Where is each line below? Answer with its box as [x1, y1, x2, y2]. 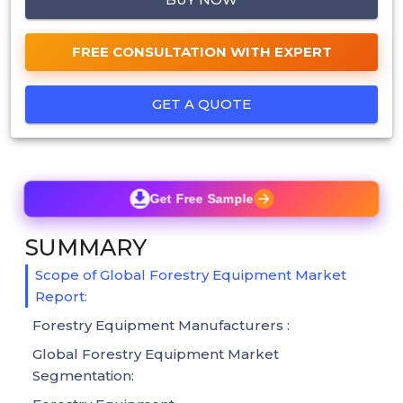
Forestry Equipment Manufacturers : [32, 316, 290, 334]
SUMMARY [25, 233, 147, 261]
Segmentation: [32, 366, 134, 384]
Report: [35, 287, 87, 305]
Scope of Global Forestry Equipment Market [35, 265, 346, 283]
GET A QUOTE [152, 94, 251, 112]
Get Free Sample [148, 191, 255, 206]
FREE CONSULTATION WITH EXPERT [71, 42, 332, 60]
